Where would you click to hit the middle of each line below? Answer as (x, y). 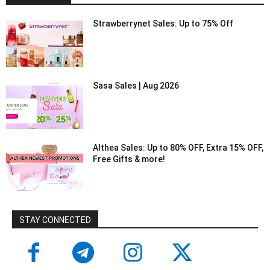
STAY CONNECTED (55, 220)
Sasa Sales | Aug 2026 (136, 86)
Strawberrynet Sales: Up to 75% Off (163, 24)
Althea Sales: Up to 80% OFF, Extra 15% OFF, (178, 148)
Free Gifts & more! (129, 159)
